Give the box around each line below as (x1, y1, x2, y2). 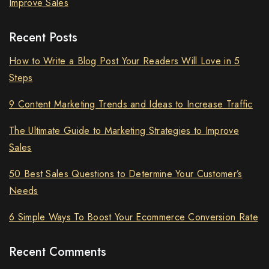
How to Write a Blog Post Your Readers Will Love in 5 (9, 54, 240, 68)
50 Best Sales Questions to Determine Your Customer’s (9, 167, 243, 181)
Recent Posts (9, 29, 77, 47)
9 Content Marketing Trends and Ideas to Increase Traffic (9, 97, 253, 112)
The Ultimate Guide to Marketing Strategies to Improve (9, 124, 239, 138)
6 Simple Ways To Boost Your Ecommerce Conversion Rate (9, 210, 258, 225)
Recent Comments (9, 243, 106, 261)
